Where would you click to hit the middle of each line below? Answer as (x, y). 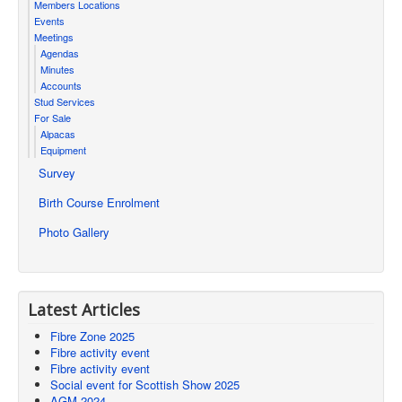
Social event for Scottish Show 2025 (145, 384)
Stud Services (65, 101)
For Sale (52, 117)
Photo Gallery (74, 232)
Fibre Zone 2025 (92, 336)
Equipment (63, 149)
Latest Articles (84, 309)
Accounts (61, 85)
